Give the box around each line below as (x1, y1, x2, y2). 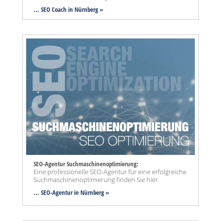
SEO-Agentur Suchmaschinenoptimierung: (34, 159, 139, 168)
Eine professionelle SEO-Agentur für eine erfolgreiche (34, 167, 186, 176)
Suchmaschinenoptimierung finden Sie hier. (34, 175, 159, 184)
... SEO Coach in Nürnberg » (34, 5, 103, 14)
